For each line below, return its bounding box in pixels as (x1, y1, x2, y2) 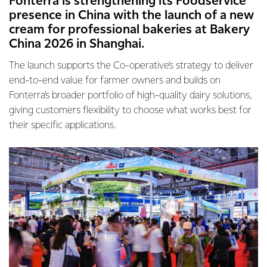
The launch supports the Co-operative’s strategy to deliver (9, 61, 253, 71)
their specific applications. (9, 120, 116, 131)
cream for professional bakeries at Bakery (9, 24, 250, 36)
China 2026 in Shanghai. (9, 38, 147, 50)
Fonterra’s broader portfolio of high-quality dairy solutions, (9, 91, 252, 101)
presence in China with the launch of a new (9, 10, 254, 21)
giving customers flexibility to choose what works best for (9, 105, 252, 116)
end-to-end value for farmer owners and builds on (9, 76, 221, 86)
